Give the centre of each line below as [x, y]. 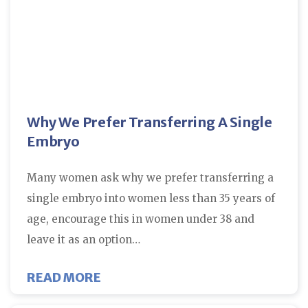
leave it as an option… [84, 240]
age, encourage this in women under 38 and [141, 219]
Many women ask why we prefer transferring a [150, 178]
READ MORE [64, 278]
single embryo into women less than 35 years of [151, 199]
